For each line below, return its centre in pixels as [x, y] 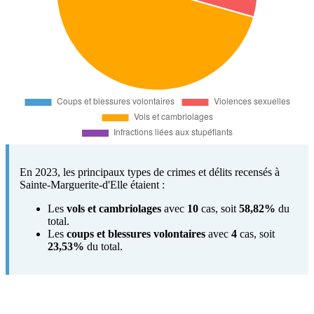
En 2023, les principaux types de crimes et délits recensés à [150, 172]
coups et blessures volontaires [136, 233]
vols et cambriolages [114, 208]
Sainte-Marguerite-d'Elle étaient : [92, 184]
